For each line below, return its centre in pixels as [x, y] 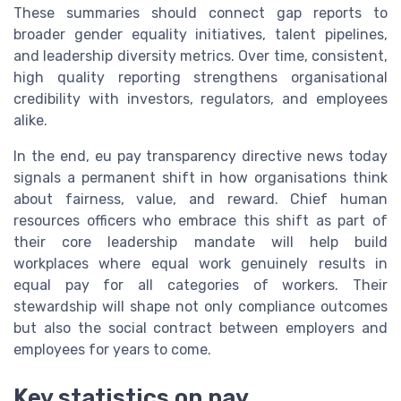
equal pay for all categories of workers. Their [200, 285]
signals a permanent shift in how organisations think [200, 177]
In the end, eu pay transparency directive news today [200, 156]
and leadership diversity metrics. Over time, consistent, [200, 55]
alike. [30, 120]
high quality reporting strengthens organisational [200, 77]
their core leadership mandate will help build [200, 242]
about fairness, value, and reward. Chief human [200, 199]
